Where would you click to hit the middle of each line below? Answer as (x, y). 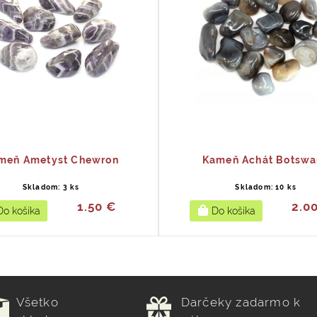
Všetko (37, 302)
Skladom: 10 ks (266, 187)
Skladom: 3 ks (51, 187)
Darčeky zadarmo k (241, 302)
